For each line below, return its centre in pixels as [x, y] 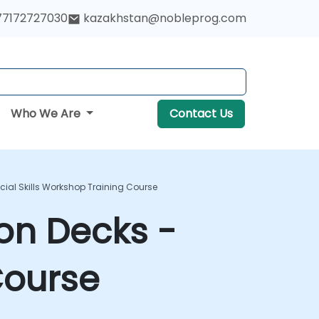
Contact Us [201, 114]
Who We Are [47, 114]
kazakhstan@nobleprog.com [165, 18]
